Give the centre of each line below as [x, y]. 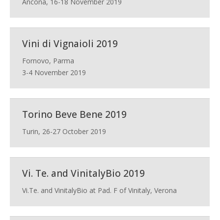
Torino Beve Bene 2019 [74, 114]
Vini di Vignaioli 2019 [70, 44]
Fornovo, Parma [48, 61]
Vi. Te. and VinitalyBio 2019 [83, 173]
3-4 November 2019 [54, 72]
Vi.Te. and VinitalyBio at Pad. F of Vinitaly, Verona [99, 190]
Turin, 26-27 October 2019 [64, 131]
